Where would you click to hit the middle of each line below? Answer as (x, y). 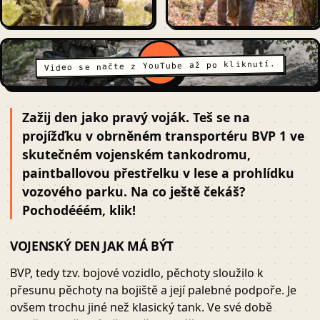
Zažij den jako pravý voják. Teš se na (136, 117)
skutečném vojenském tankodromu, (136, 155)
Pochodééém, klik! (79, 210)
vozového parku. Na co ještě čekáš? (134, 192)
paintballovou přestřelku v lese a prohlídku (158, 173)
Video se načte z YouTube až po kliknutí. (160, 66)
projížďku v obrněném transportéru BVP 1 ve (163, 136)
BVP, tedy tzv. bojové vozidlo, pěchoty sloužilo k (137, 273)
